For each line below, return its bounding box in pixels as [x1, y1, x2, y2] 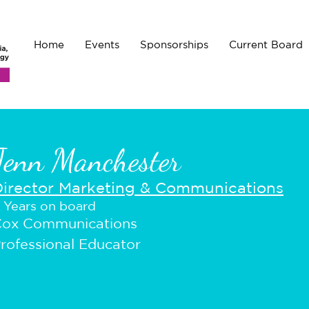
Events [85, 39, 120, 50]
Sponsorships [140, 39, 209, 50]
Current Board [229, 39, 303, 50]
